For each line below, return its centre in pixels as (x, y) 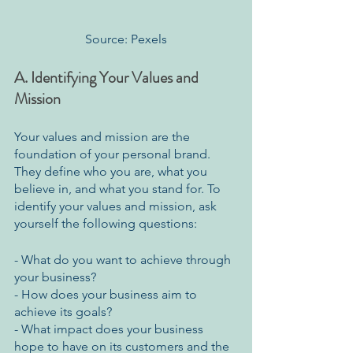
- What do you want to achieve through (124, 259)
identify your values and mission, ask (117, 206)
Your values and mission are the (104, 136)
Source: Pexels (126, 39)
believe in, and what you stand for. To (119, 188)
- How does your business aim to (107, 294)
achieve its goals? (63, 311)
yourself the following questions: (106, 223)
